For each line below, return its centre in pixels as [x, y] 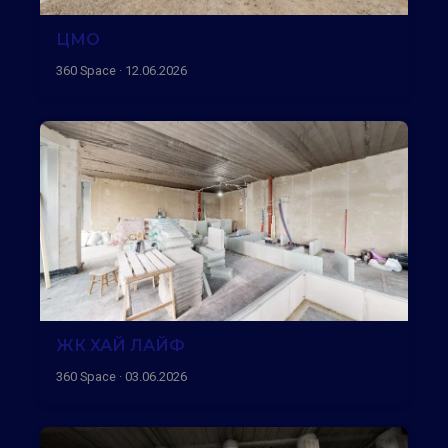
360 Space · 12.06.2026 [121, 70]
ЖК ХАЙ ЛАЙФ [120, 345]
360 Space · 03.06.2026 [121, 376]
